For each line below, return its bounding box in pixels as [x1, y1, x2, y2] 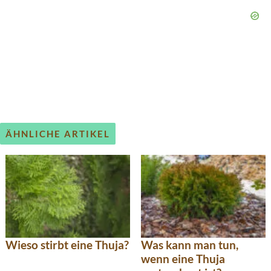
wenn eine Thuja [141, 251, 225, 266]
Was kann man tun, [141, 237, 238, 252]
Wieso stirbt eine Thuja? [5, 237, 129, 252]
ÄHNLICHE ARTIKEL [5, 128, 110, 140]
